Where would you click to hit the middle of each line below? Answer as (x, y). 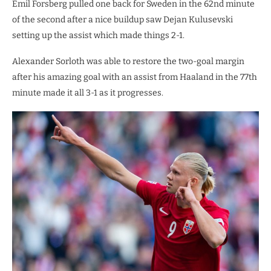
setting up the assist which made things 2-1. (98, 35)
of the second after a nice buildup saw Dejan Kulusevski (122, 19)
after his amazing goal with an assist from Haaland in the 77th (135, 77)
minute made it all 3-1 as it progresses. (88, 93)
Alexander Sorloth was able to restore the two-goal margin (128, 61)
